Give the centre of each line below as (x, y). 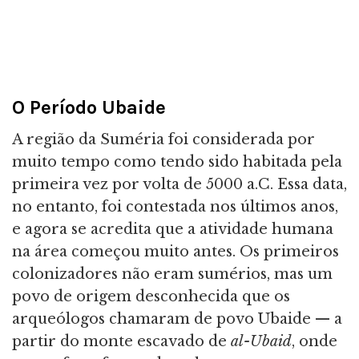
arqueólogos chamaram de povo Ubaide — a (177, 319)
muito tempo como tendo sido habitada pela (177, 162)
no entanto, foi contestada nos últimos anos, (175, 207)
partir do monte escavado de (121, 342)
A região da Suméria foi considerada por (163, 140)
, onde (315, 342)
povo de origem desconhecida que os (151, 297)
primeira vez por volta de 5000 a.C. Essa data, (179, 185)
